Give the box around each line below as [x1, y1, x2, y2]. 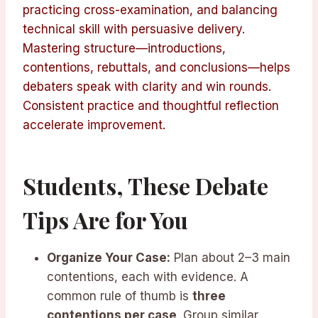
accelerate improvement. [23, 118, 165, 133]
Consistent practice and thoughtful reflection [23, 99, 279, 114]
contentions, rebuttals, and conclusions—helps [23, 60, 290, 75]
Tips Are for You [23, 204, 188, 236]
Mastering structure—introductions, [23, 41, 226, 56]
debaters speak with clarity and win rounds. [23, 79, 271, 94]
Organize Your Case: [47, 251, 170, 265]
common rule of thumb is [47, 289, 192, 304]
